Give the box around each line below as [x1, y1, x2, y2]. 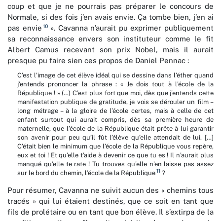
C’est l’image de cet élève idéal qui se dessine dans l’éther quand [17, 72, 214, 79]
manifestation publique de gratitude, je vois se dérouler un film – [17, 98, 214, 106]
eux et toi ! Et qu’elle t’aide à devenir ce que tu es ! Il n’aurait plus [17, 151, 214, 159]
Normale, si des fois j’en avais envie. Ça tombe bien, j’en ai [7, 13, 214, 22]
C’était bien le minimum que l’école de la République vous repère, [17, 143, 214, 150]
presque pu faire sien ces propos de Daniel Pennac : [7, 56, 189, 65]
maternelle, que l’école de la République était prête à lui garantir [17, 125, 214, 133]
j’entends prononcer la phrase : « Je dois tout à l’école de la [17, 80, 214, 88]
